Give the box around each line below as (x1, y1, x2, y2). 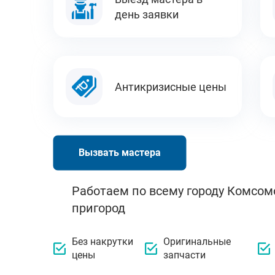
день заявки (115, 8, 179, 21)
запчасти (163, 249, 206, 261)
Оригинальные (163, 236, 231, 247)
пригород (72, 201, 125, 215)
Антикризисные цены (115, 80, 227, 93)
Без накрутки (72, 236, 133, 247)
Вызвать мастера (79, 147, 161, 158)
